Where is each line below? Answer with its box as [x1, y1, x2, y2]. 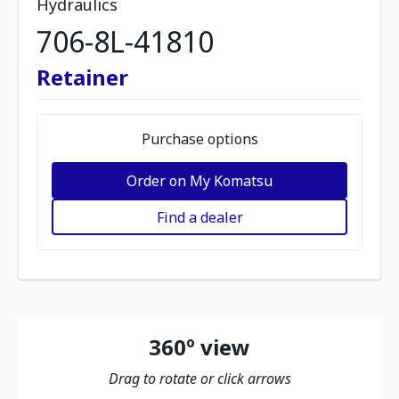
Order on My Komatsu [126, 170, 273, 191]
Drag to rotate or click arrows [108, 369, 291, 388]
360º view [149, 332, 250, 362]
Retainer [37, 62, 128, 92]
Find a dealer [156, 207, 243, 227]
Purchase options [141, 129, 258, 149]
